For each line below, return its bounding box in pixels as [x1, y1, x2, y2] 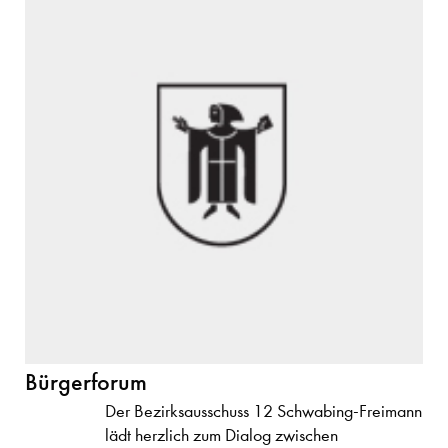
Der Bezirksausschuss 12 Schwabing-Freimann [104, 401, 422, 422]
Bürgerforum [25, 367, 147, 396]
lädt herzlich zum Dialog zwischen [104, 425, 338, 446]
